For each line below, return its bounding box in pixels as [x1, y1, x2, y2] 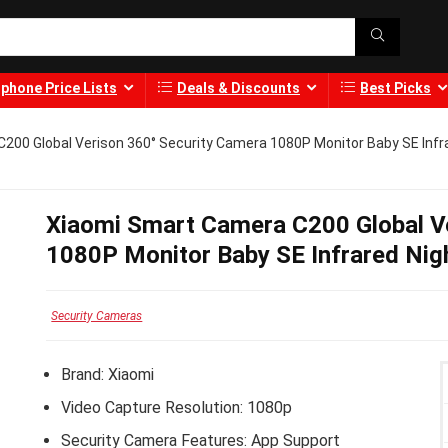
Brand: [61, 365, 109, 385]
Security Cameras [51, 308, 143, 323]
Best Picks [360, 80, 431, 97]
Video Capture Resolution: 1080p [61, 398, 293, 418]
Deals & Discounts [177, 80, 300, 97]
